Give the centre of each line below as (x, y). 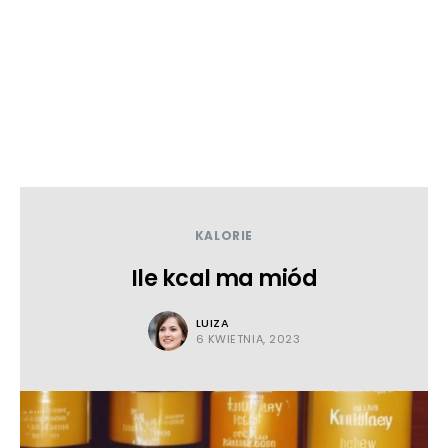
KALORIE (224, 235)
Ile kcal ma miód (224, 278)
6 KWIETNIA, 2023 (248, 338)
